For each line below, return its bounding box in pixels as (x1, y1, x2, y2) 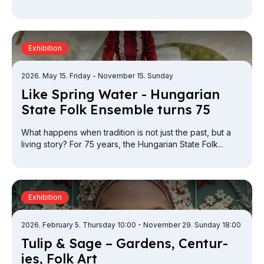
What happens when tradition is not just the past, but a (21, 127, 231, 138)
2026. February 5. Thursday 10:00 (21, 220, 138, 230)
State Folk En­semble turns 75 (21, 101, 210, 118)
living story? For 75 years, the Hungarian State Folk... (21, 139, 223, 150)
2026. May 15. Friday (21, 71, 93, 81)
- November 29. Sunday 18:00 (138, 220, 241, 230)
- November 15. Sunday (93, 71, 173, 81)
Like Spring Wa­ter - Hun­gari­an (21, 86, 220, 103)
